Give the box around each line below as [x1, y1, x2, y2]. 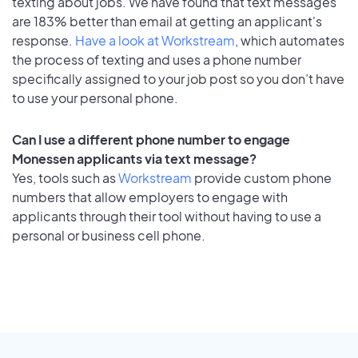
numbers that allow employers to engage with [12, 189, 288, 206]
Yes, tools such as [12, 169, 118, 187]
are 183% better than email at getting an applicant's [12, 12, 322, 30]
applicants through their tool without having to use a [12, 208, 321, 225]
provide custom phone [192, 169, 332, 187]
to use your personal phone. [12, 89, 178, 106]
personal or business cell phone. [12, 227, 205, 245]
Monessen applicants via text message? [12, 150, 257, 168]
